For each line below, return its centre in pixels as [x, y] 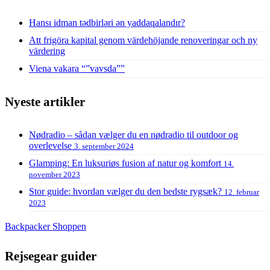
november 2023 [55, 175]
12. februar [242, 192]
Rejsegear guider [51, 256]
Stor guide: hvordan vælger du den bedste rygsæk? [127, 192]
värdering [47, 51]
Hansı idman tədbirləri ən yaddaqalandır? [107, 23]
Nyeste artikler [45, 102]
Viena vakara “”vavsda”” [77, 69]
